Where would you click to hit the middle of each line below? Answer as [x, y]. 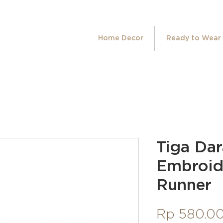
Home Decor [120, 38]
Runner [184, 185]
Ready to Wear [193, 38]
